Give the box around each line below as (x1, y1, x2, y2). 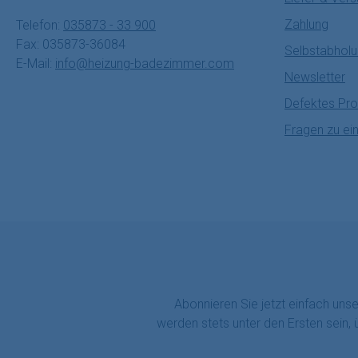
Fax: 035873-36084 (16, 37, 125, 52)
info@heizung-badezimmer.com (55, 56, 234, 71)
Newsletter (284, 70, 345, 85)
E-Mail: (16, 56, 55, 71)
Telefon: (16, 18, 63, 33)
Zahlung (284, 17, 328, 32)
